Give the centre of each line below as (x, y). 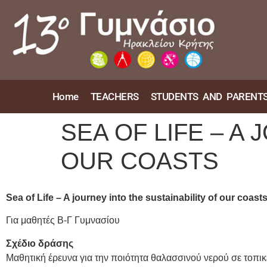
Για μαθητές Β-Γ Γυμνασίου (63, 221)
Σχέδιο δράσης (40, 243)
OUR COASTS (140, 161)
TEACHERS (114, 96)
